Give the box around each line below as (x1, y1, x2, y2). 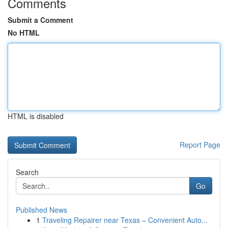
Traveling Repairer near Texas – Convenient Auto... (42, 215, 208, 225)
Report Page (180, 139, 220, 150)
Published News (16, 205, 67, 215)
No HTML (8, 27, 40, 38)
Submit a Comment (8, 15, 73, 25)
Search (16, 167, 39, 177)
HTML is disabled (8, 111, 64, 121)
